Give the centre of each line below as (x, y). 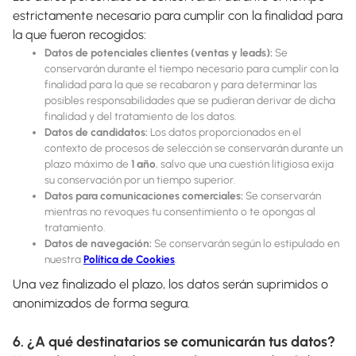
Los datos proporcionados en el (224, 132)
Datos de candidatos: (96, 132)
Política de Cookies (129, 259)
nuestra (64, 259)
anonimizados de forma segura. (101, 303)
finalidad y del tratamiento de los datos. (140, 116)
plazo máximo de (88, 163)
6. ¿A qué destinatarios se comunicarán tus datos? (174, 341)
